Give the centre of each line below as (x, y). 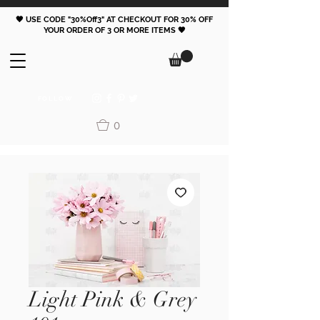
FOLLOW (55, 99)
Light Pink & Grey (112, 300)
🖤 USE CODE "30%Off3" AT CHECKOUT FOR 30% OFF (114, 20)
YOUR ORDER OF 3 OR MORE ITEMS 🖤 (114, 30)
